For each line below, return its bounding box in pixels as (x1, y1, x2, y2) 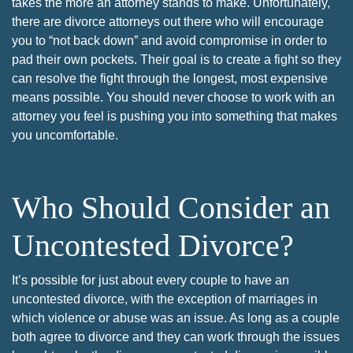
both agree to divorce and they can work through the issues (12, 329, 340, 344)
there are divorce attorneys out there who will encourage (12, 14, 324, 28)
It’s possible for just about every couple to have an (12, 273, 289, 287)
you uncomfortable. (12, 128, 118, 142)
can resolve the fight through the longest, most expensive (12, 71, 328, 85)
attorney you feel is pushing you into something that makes (12, 109, 337, 123)
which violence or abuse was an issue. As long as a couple (12, 310, 340, 325)
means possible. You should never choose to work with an (12, 90, 335, 104)
